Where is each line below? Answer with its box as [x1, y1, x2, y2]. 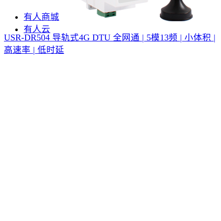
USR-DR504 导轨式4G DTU [4, 32, 110, 42]
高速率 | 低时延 [4, 44, 64, 55]
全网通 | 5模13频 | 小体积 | [113, 32, 216, 42]
